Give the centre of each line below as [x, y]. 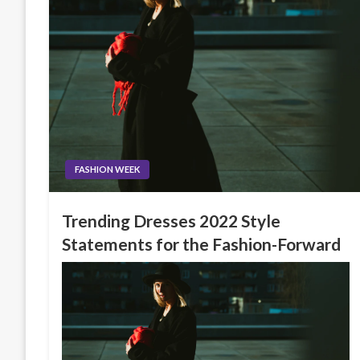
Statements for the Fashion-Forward [202, 244]
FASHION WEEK [108, 169]
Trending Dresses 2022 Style [172, 221]
